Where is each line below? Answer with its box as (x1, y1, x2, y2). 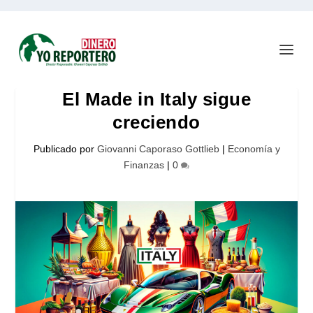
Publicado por (33, 143, 97, 154)
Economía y (227, 143, 280, 154)
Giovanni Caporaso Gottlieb (96, 143, 219, 154)
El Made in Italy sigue (62, 89, 251, 110)
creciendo (112, 112, 201, 133)
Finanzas (124, 159, 164, 170)
